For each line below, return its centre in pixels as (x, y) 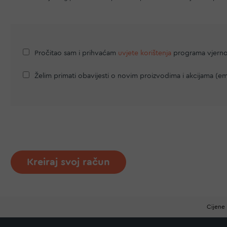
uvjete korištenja (145, 53)
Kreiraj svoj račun (68, 162)
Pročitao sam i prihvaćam (76, 53)
